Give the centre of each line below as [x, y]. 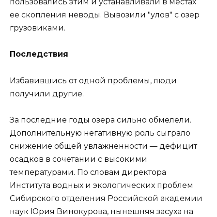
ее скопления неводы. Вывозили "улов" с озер [105, 15]
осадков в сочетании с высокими [78, 159]
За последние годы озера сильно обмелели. [101, 120]
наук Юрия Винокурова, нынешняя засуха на [101, 211]
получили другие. [47, 93]
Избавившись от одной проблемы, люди [93, 80]
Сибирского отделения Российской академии [106, 198]
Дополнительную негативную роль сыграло [100, 133]
